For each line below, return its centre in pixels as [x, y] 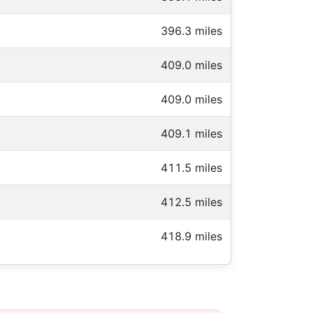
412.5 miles [191, 202]
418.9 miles [191, 236]
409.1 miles [191, 133]
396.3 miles [191, 30]
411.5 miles [191, 167]
